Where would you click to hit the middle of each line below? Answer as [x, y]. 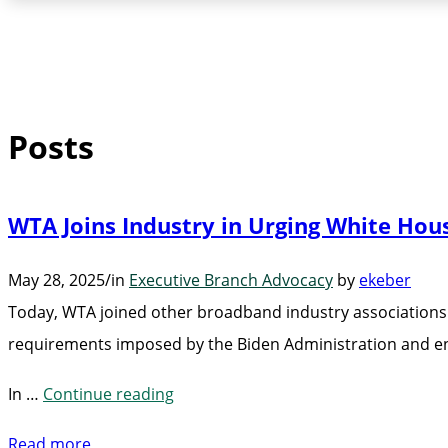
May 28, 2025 [56, 279]
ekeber [385, 279]
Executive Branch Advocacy [231, 279]
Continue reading [108, 394]
